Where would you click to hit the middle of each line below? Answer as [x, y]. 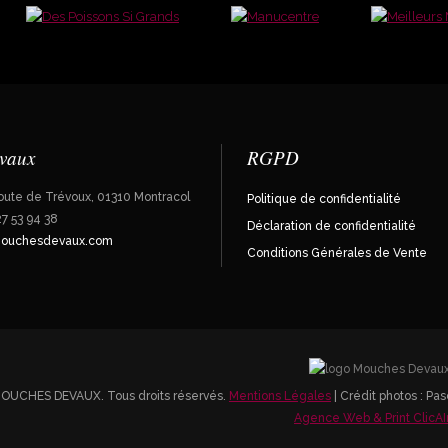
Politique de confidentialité [323, 199]
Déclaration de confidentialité [331, 226]
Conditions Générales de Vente [336, 253]
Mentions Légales [280, 396]
